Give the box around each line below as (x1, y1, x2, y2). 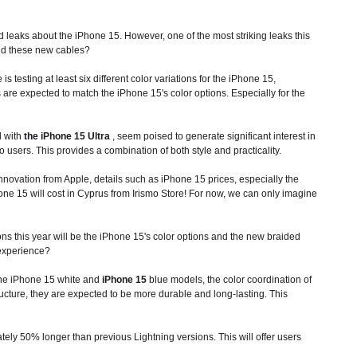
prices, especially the (206, 174, 299, 186)
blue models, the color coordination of (147, 274, 312, 286)
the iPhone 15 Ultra (24, 131, 110, 143)
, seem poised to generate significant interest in (110, 131, 316, 143)
